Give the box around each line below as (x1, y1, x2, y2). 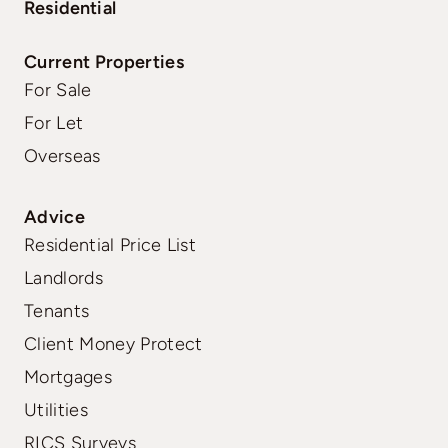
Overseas (24, 144, 101, 167)
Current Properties (24, 50, 184, 73)
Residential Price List (24, 233, 197, 256)
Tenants (24, 299, 90, 322)
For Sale (24, 78, 92, 101)
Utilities (24, 398, 88, 421)
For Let (24, 111, 84, 134)
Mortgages (24, 365, 112, 388)
